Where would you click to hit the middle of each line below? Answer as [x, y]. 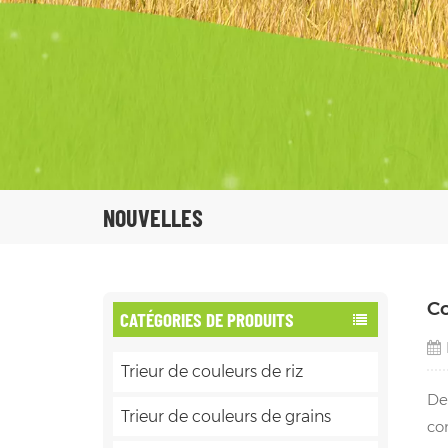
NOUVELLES [153, 217]
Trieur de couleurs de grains [226, 416]
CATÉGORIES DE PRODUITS [206, 320]
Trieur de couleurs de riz [212, 372]
